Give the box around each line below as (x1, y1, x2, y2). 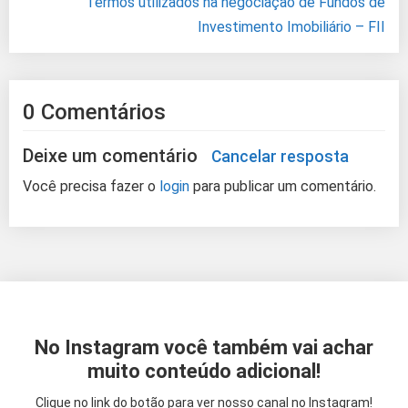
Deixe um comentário (23, 145, 202, 168)
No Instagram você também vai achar (35, 336, 373, 360)
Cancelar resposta (211, 148, 349, 167)
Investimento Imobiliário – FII (198, 18, 385, 36)
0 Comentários (23, 99, 166, 126)
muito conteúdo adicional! (87, 360, 321, 383)
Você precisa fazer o (23, 178, 159, 196)
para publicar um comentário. (189, 178, 376, 196)
